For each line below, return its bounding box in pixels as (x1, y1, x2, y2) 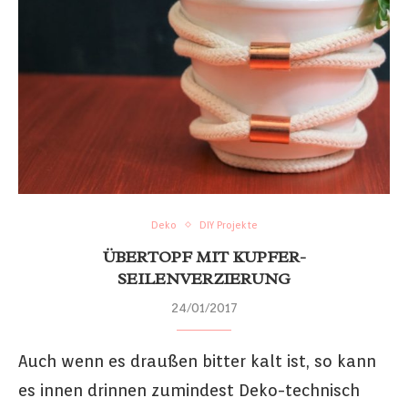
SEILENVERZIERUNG (117, 268, 291, 289)
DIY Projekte (199, 218, 258, 231)
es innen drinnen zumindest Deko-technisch (18, 380, 360, 400)
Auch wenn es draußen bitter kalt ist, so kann (18, 351, 376, 371)
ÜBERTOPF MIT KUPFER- (102, 246, 306, 267)
